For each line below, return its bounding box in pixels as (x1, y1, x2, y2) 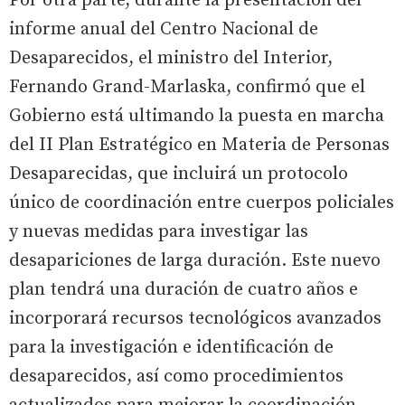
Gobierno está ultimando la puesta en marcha (9, 104, 384, 127)
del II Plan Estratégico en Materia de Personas (9, 133, 390, 156)
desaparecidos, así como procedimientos (9, 364, 344, 388)
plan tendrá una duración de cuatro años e (9, 278, 358, 301)
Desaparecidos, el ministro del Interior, (9, 46, 333, 70)
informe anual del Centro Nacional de (9, 17, 318, 41)
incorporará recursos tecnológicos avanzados (9, 306, 381, 330)
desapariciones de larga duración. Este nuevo (9, 249, 381, 272)
